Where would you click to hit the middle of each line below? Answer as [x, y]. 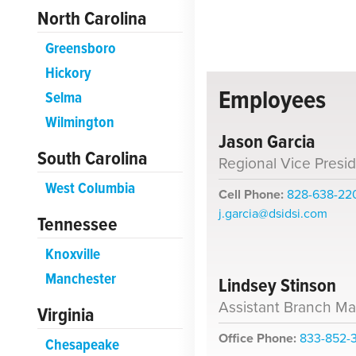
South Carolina [93, 159]
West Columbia [90, 188]
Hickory [68, 73]
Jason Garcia [267, 142]
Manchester [80, 279]
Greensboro [80, 48]
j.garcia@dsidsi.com [273, 214]
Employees [273, 100]
